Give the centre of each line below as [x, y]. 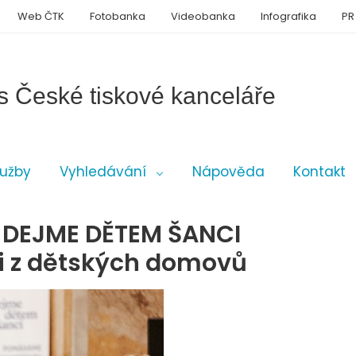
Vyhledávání [103, 172]
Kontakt [319, 172]
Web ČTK [41, 16]
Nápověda [228, 172]
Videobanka [203, 16]
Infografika [288, 16]
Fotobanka [118, 16]
